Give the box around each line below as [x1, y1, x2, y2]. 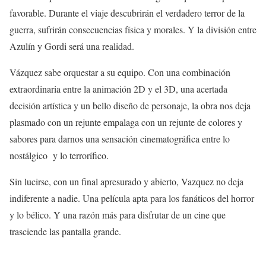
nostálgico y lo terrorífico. [9, 149, 109, 162]
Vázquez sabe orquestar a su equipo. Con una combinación [9, 66, 230, 79]
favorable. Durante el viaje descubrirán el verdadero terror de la [9, 7, 245, 20]
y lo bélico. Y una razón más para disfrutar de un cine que [9, 208, 226, 221]
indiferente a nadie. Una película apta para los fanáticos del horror [9, 192, 254, 205]
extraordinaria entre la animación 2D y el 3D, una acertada [9, 83, 227, 96]
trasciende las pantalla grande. [9, 225, 121, 238]
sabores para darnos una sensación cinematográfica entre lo [9, 132, 230, 145]
